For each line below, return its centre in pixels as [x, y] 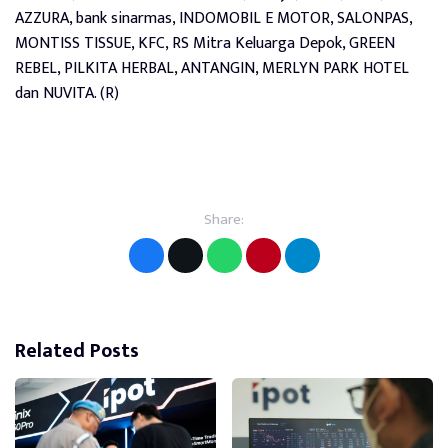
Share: [224, 220]
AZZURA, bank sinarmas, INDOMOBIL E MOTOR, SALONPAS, [213, 19]
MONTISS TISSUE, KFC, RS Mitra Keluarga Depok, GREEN [205, 44]
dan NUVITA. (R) [67, 94]
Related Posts [77, 351]
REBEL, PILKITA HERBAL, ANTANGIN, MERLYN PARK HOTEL [212, 69]
